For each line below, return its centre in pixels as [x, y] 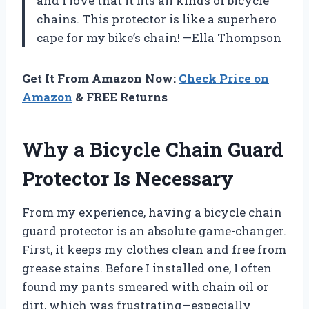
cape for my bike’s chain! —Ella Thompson [159, 38]
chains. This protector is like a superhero [157, 19]
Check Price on [224, 79]
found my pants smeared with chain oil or [146, 287]
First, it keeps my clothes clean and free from [154, 250]
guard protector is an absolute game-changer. [154, 231]
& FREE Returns [120, 97]
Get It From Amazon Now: [100, 79]
